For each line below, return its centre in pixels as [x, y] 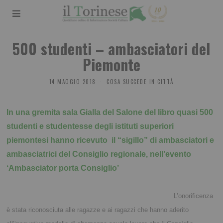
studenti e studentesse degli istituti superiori [90, 126]
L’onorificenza [194, 196]
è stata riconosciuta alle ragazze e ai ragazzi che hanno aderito [98, 210]
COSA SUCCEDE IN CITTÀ [140, 82]
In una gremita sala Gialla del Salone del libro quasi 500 [110, 112]
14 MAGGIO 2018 [72, 82]
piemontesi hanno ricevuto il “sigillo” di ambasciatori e [111, 140]
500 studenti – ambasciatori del [111, 49]
